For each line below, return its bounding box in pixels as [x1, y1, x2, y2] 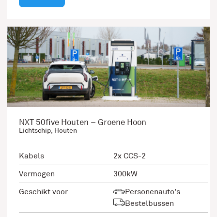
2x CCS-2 [113, 151, 146, 161]
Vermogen [19, 169, 55, 179]
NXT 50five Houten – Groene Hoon [19, 117, 146, 128]
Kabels [19, 151, 44, 161]
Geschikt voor [19, 186, 68, 197]
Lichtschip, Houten [19, 126, 77, 135]
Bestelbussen [125, 198, 174, 208]
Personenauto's [125, 186, 180, 197]
